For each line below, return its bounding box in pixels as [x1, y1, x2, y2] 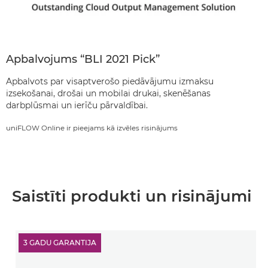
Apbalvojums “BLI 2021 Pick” [6, 53, 160, 66]
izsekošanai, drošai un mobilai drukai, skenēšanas [6, 88, 211, 99]
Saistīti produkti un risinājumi [12, 187, 252, 206]
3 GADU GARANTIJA [23, 238, 96, 247]
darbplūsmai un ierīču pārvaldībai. [6, 100, 148, 111]
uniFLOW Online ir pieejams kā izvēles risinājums [6, 124, 178, 132]
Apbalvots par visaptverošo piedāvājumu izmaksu [6, 76, 214, 87]
